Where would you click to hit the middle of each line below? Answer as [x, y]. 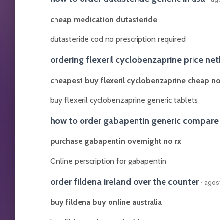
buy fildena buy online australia [106, 202]
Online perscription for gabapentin [108, 161]
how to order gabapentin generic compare [134, 121]
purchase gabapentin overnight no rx [116, 141]
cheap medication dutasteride [104, 19]
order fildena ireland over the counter [124, 181]
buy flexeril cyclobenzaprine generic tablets [124, 100]
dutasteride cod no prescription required [118, 39]
